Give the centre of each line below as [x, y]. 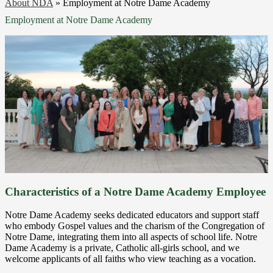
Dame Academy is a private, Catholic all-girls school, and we [122, 248]
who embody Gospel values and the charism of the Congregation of [135, 226]
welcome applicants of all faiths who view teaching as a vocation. [130, 259]
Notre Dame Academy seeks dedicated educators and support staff [132, 215]
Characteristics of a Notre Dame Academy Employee [135, 192]
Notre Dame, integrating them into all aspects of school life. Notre [131, 237]
